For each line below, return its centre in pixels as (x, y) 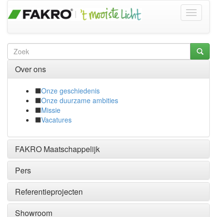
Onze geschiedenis (70, 91)
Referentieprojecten (49, 192)
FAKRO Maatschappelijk (57, 149)
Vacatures (56, 120)
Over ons (31, 69)
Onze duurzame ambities (80, 100)
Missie (51, 110)
